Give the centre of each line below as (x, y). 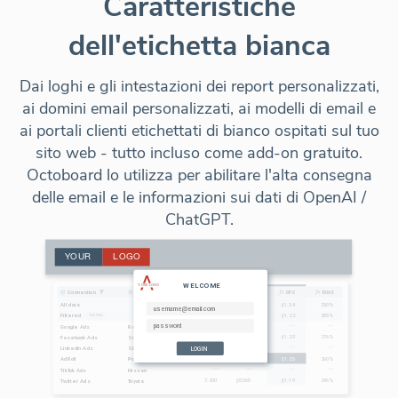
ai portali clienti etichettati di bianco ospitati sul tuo (199, 131)
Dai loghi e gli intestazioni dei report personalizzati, (199, 87)
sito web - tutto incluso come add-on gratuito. (199, 153)
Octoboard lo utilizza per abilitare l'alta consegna (199, 175)
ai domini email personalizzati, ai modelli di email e (199, 109)
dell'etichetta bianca (199, 46)
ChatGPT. (199, 220)
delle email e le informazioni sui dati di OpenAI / (199, 198)
